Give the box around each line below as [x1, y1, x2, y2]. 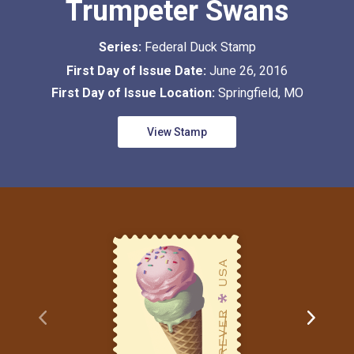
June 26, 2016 [209, 62, 288, 78]
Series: [98, 39, 145, 55]
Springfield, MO [217, 85, 303, 100]
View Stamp [147, 125, 207, 138]
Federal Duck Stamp [144, 39, 256, 55]
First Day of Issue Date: [66, 62, 209, 78]
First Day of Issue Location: [51, 85, 218, 100]
